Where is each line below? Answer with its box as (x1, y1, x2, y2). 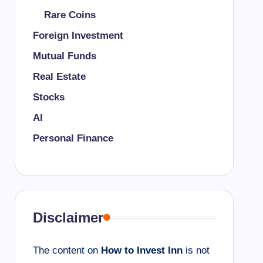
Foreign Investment (32, 30, 123, 42)
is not (182, 245, 210, 257)
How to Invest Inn (100, 245, 183, 257)
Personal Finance (32, 133, 113, 144)
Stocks (32, 92, 65, 103)
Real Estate (32, 71, 86, 83)
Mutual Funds (32, 50, 96, 62)
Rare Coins (44, 9, 96, 21)
